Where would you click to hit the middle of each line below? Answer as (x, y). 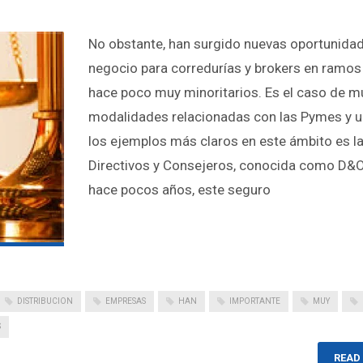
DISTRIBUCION (45, 301)
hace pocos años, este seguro (179, 190)
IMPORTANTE (255, 301)
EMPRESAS (126, 301)
